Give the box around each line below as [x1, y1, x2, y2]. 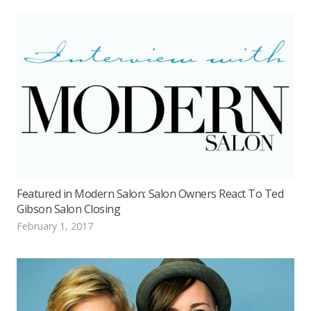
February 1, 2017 [17, 219, 93, 233]
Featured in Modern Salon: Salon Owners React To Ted [17, 185, 284, 201]
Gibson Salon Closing [17, 201, 121, 217]
